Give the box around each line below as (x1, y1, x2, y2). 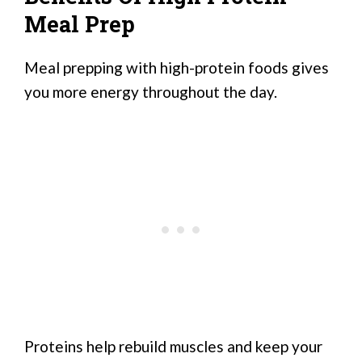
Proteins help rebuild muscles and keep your (24, 336, 322, 356)
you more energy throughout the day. (24, 82, 277, 102)
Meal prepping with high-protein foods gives (24, 58, 329, 78)
